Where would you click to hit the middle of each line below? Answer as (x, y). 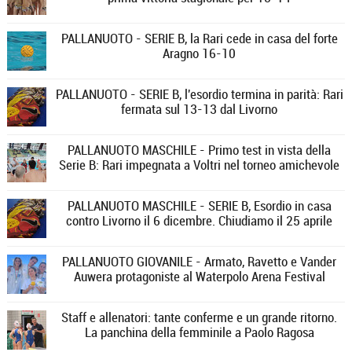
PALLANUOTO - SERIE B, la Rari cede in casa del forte (199, 38)
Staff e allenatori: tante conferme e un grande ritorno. (200, 317)
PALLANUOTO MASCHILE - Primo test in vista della (200, 150)
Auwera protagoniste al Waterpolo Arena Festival (199, 277)
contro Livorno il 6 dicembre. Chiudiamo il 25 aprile (200, 221)
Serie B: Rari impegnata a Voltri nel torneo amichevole (200, 165)
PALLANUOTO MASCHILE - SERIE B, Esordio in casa (199, 206)
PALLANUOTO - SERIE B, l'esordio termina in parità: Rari (199, 94)
